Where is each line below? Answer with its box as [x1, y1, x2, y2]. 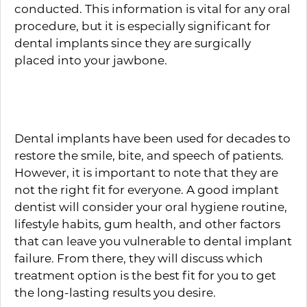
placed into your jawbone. [14, 52, 167, 67]
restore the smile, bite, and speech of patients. [14, 147, 284, 162]
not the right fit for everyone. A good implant [14, 182, 279, 197]
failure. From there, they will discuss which [14, 250, 263, 265]
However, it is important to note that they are [14, 164, 278, 180]
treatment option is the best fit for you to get [14, 267, 276, 282]
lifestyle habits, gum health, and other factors [14, 216, 280, 231]
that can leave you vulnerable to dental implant [14, 233, 292, 248]
